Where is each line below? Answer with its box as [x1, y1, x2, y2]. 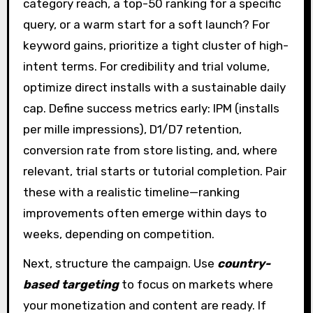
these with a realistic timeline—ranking [22, 184, 240, 199]
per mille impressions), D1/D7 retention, [22, 122, 242, 136]
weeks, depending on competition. [22, 226, 214, 241]
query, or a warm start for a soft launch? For [22, 17, 270, 31]
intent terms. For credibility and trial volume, [22, 59, 270, 73]
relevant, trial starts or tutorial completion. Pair [22, 163, 286, 178]
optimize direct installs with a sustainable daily [22, 80, 286, 94]
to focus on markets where [118, 277, 273, 292]
